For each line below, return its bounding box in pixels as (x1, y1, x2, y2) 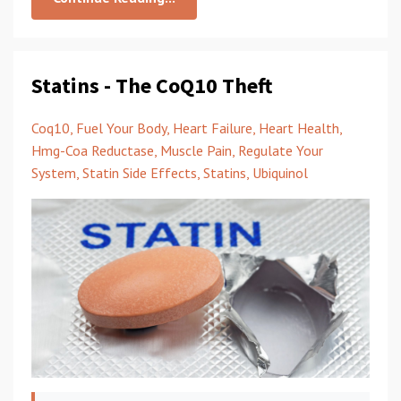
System (31, 164, 76, 182)
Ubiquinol (252, 164, 308, 182)
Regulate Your (238, 141, 323, 159)
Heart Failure (173, 119, 252, 137)
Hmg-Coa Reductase (31, 141, 154, 159)
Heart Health (259, 119, 339, 137)
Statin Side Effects (82, 164, 197, 182)
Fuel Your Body (76, 119, 166, 137)
